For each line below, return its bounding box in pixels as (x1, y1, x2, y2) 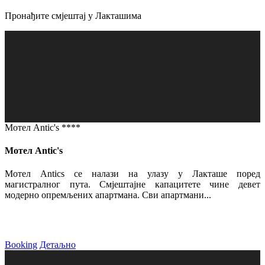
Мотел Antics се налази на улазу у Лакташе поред (5, 169, 260, 179)
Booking (5, 240, 37, 250)
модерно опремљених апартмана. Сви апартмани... (5, 190, 211, 201)
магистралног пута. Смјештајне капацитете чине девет (5, 179, 260, 190)
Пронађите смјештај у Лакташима (5, 10, 141, 21)
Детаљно (40, 240, 76, 250)
